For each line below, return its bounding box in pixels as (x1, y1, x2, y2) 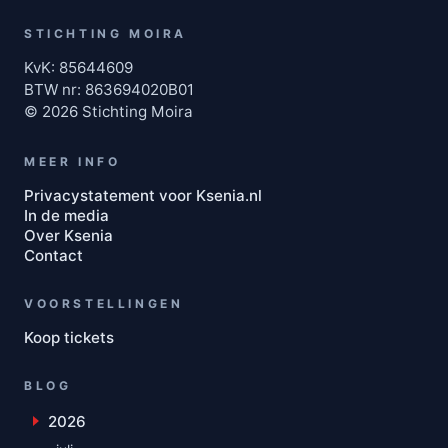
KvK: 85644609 (24, 58, 133, 78)
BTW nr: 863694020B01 (24, 80, 194, 100)
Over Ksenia (24, 226, 113, 246)
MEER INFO (24, 154, 121, 170)
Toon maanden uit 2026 (34, 419, 170, 435)
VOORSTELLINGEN (24, 296, 184, 312)
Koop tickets (24, 328, 114, 348)
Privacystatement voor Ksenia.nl (24, 186, 262, 206)
